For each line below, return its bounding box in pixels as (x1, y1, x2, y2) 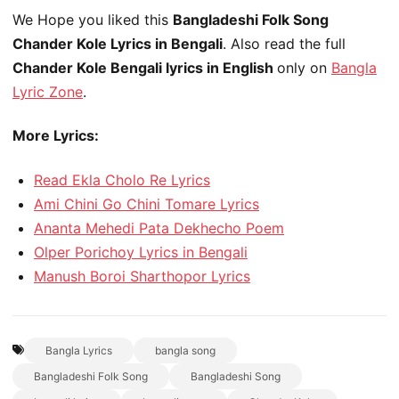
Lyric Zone (12, 82, 83, 101)
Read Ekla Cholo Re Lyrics (34, 170, 210, 189)
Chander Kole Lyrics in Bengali (12, 34, 223, 53)
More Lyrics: (12, 126, 99, 145)
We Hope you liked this (12, 10, 173, 28)
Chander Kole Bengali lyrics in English (12, 58, 277, 77)
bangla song (155, 343, 216, 357)
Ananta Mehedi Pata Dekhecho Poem (34, 218, 284, 237)
